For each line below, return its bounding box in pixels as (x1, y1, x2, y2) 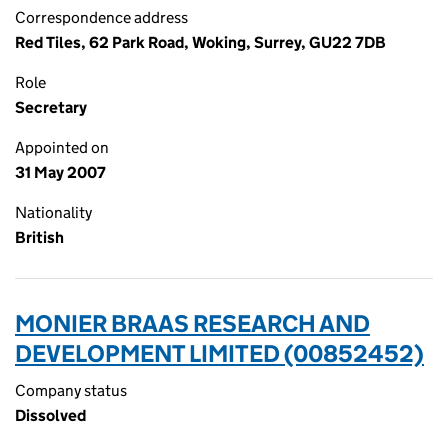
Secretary (15, 98, 87, 117)
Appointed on (15, 138, 109, 157)
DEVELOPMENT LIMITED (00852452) (15, 339, 424, 368)
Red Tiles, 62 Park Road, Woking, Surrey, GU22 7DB (15, 33, 386, 52)
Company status (15, 381, 127, 400)
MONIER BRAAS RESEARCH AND (15, 309, 370, 338)
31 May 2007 (15, 163, 106, 182)
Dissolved (15, 406, 86, 425)
